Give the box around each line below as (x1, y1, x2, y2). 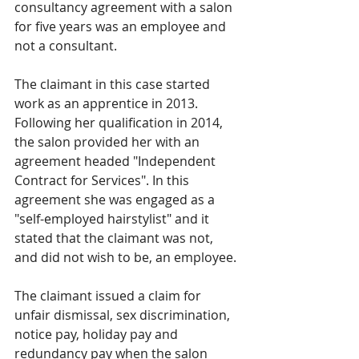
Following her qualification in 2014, (14, 114, 226, 131)
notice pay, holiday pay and (14, 325, 181, 343)
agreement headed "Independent (14, 152, 219, 170)
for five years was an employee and (14, 18, 229, 35)
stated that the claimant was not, (14, 229, 216, 247)
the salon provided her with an (14, 133, 203, 151)
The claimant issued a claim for (14, 287, 204, 305)
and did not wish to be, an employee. (14, 248, 240, 266)
